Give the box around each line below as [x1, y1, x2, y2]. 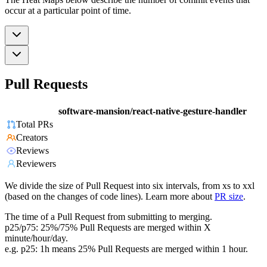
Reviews [16, 145, 49, 156]
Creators [16, 132, 48, 143]
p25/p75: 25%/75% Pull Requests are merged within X [5, 222, 211, 233]
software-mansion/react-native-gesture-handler [58, 106, 247, 117]
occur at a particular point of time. [5, 5, 131, 15]
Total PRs [16, 119, 53, 130]
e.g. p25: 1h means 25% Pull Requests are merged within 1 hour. [5, 244, 248, 254]
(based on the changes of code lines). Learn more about [5, 191, 212, 202]
